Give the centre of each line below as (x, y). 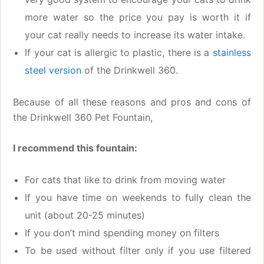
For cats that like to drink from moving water (126, 180)
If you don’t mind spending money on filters (122, 233)
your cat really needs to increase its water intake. (135, 35)
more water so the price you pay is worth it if (138, 17)
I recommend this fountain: (75, 148)
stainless (232, 53)
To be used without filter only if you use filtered (138, 251)
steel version (53, 70)
